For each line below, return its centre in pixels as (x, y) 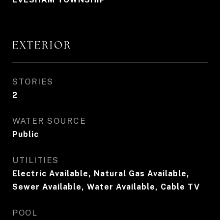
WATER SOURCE (49, 121)
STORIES (33, 82)
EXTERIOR (42, 45)
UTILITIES (36, 160)
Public (26, 134)
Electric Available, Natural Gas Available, (101, 174)
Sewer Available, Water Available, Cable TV (106, 187)
